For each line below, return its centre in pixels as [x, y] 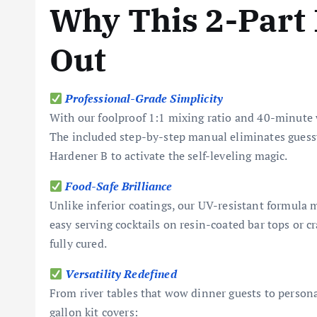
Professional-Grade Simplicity [144, 98]
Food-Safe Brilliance [119, 186]
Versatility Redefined [121, 274]
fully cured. [78, 243]
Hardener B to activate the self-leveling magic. [169, 156]
